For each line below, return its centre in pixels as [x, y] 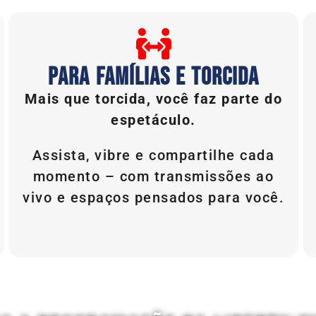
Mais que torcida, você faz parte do [153, 98]
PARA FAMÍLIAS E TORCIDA [154, 77]
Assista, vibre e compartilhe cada [153, 155]
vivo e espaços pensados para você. [154, 197]
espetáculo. [153, 120]
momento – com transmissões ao [153, 176]
